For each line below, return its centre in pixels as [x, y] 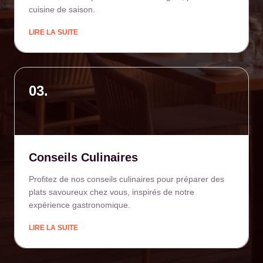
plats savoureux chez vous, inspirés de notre [112, 192]
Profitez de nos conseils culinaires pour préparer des [127, 179]
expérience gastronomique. [80, 205]
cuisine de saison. [62, 9]
